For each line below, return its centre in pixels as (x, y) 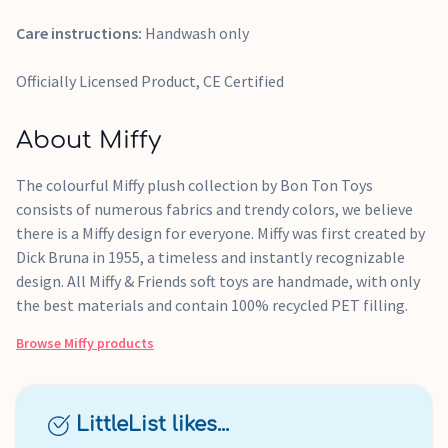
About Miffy (88, 140)
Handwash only (197, 33)
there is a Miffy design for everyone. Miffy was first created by (220, 233)
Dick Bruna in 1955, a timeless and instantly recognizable (210, 257)
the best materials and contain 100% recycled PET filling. (212, 305)
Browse (40, 343)
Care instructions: (80, 33)
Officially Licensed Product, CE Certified (150, 81)
